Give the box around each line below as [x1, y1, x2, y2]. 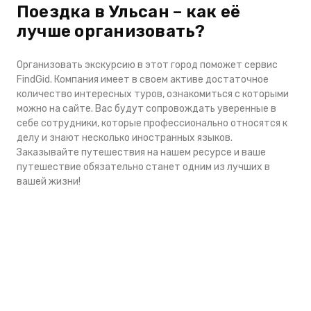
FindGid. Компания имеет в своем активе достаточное [17, 74, 269, 85]
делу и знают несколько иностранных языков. [17, 132, 233, 144]
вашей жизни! [17, 176, 85, 187]
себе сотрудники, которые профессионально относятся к [17, 117, 287, 129]
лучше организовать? [17, 22, 205, 41]
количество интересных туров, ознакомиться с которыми [17, 88, 289, 100]
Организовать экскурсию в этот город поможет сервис [17, 59, 278, 71]
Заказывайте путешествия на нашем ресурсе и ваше [17, 146, 266, 158]
